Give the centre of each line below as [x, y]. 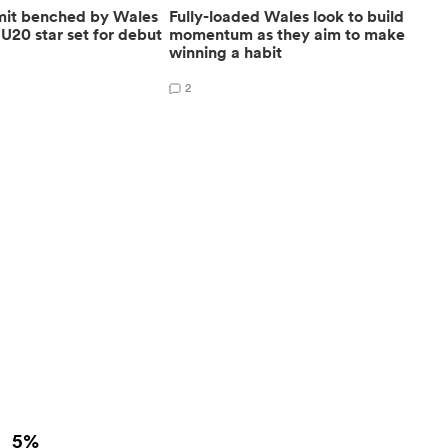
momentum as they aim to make [287, 34]
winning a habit [226, 52]
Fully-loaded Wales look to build [287, 16]
